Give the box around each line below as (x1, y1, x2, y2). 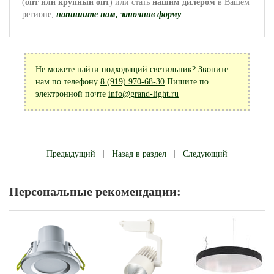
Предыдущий (46, 149, 95, 158)
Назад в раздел (112, 149, 166, 158)
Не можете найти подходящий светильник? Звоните (35, 65, 228, 74)
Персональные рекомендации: (9, 185, 181, 198)
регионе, (22, 10, 54, 19)
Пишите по (165, 77, 209, 86)
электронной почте (35, 89, 108, 98)
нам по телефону (35, 77, 100, 86)
